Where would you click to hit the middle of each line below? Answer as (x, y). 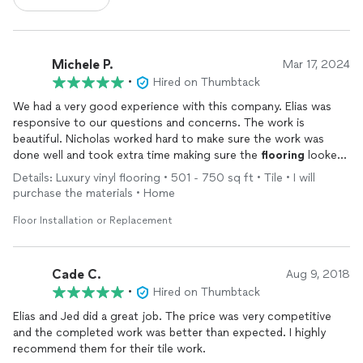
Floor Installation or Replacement (93, 220)
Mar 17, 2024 (316, 64)
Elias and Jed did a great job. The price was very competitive (172, 316)
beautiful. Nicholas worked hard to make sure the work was (169, 139)
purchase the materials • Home (94, 193)
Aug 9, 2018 (318, 274)
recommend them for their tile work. (109, 349)
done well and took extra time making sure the (137, 155)
